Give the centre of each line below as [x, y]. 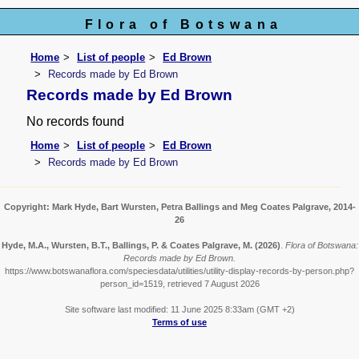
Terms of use [179, 323]
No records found [76, 122]
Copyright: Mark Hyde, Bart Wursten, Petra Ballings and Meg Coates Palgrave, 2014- [179, 207]
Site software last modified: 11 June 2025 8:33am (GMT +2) [179, 310]
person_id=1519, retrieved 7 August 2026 [179, 284]
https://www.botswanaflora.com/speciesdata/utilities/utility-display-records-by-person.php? [179, 271]
